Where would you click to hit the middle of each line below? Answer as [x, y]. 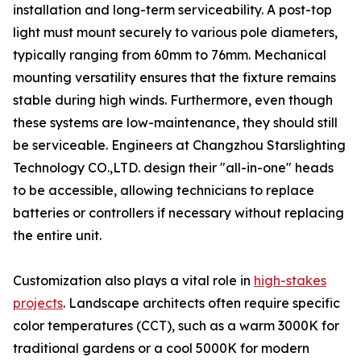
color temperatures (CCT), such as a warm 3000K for [176, 326]
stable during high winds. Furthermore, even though [173, 100]
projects [38, 303]
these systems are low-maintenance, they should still [175, 122]
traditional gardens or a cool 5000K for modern [161, 348]
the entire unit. [57, 235]
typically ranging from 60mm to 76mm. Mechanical [170, 55]
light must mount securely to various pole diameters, [175, 32]
